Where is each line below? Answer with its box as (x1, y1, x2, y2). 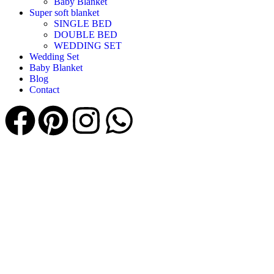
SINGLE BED (54, 18, 112, 29)
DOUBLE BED (54, 29, 120, 40)
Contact (29, 84, 59, 95)
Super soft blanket (29, 7, 99, 18)
